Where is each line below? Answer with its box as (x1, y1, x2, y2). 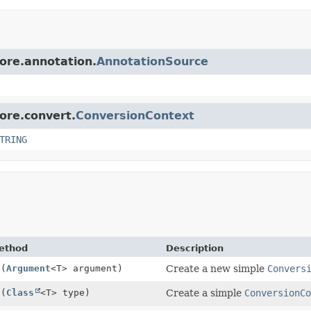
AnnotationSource (96, 54, 208, 68)
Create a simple (166, 287, 245, 299)
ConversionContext (76, 108, 194, 122)
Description (166, 242, 224, 253)
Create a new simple (166, 262, 268, 274)
